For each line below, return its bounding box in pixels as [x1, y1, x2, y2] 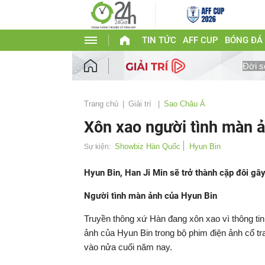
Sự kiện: [84, 143, 111, 151]
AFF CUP [182, 35, 218, 46]
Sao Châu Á [164, 99, 205, 108]
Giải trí [128, 99, 154, 108]
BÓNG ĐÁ [224, 35, 263, 46]
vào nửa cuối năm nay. [84, 242, 172, 252]
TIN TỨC [141, 35, 176, 46]
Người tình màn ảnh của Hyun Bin [84, 190, 217, 201]
